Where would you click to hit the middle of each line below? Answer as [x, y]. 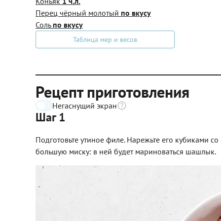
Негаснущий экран [85, 105]
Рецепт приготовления [112, 92]
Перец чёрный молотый [78, 13]
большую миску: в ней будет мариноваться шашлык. [126, 151]
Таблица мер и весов [105, 39]
